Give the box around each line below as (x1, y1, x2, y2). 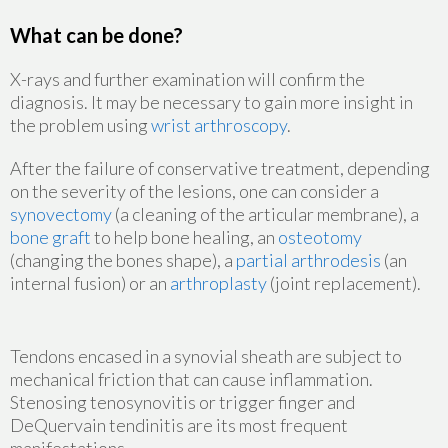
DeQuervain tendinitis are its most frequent (10, 414, 348, 437)
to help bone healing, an (91, 226, 278, 249)
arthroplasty (170, 272, 267, 295)
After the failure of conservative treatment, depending (10, 157, 430, 180)
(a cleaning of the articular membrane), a (112, 203, 419, 226)
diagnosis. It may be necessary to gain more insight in (10, 91, 413, 114)
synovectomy (10, 203, 112, 226)
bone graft (10, 226, 91, 249)
